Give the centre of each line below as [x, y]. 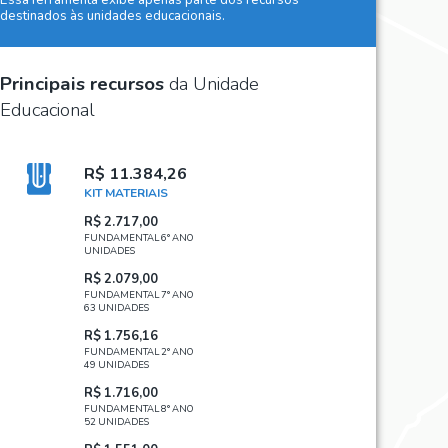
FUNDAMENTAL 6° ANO [138, 238]
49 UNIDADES [116, 364]
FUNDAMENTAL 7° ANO [138, 295]
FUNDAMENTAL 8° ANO [138, 408]
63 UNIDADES [116, 308]
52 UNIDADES [116, 421]
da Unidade [211, 83]
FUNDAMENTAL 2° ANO [138, 351]
